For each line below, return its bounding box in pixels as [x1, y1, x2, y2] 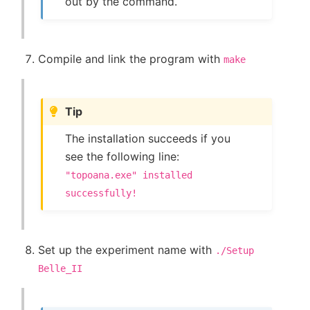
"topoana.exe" [65, 170, 138, 181]
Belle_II [38, 263, 82, 275]
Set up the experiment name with [38, 243, 215, 257]
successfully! [65, 188, 138, 199]
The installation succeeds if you [65, 131, 231, 146]
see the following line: [65, 149, 180, 164]
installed [143, 170, 193, 181]
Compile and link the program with [38, 51, 224, 66]
